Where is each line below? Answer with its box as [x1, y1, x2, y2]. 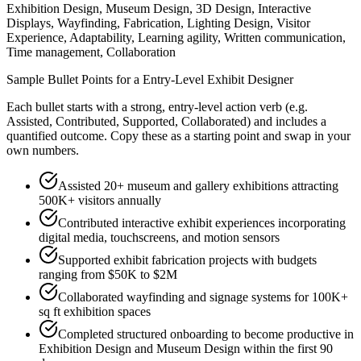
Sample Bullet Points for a [6, 73, 143, 87]
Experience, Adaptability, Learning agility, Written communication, [6, 31, 346, 45]
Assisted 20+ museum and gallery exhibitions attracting [58, 179, 338, 193]
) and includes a [247, 114, 326, 129]
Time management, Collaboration [6, 45, 176, 60]
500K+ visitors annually [39, 193, 161, 208]
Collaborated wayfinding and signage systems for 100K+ [58, 290, 348, 305]
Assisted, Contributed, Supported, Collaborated [6, 114, 247, 129]
